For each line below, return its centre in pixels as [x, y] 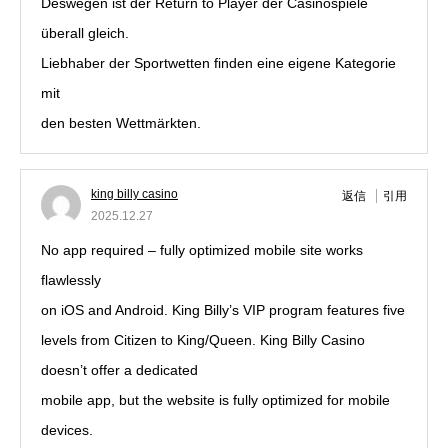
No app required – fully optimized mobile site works [202, 250]
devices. [67, 430]
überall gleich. [85, 33]
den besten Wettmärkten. [121, 123]
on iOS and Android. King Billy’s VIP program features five [223, 310]
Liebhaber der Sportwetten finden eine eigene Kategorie [218, 63]
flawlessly [71, 280]
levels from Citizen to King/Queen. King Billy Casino [203, 340]
